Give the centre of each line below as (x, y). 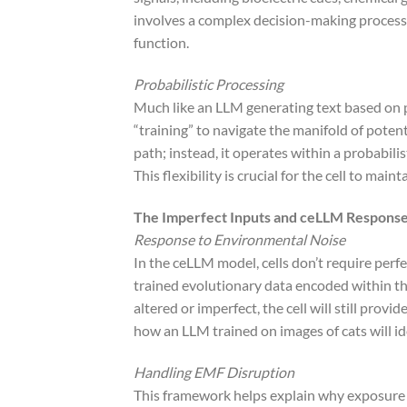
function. (161, 43)
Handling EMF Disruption (214, 372)
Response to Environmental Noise (239, 239)
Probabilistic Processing (208, 84)
